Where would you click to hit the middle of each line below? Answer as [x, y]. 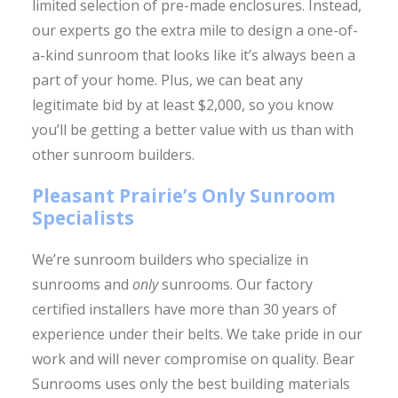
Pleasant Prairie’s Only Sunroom [183, 195]
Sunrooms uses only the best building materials [191, 383]
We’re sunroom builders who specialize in [170, 259]
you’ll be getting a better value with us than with [192, 129]
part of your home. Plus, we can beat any [167, 80]
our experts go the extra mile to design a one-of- [195, 30]
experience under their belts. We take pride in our [197, 334]
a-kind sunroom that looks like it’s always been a [193, 55]
